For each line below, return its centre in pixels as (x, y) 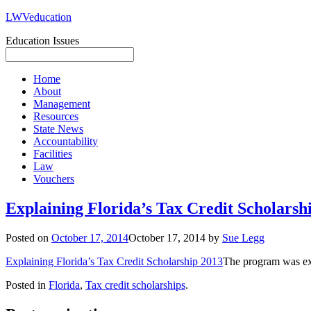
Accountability (66, 141)
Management (62, 104)
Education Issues (42, 41)
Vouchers (54, 179)
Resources (56, 116)
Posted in (27, 285)
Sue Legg (243, 237)
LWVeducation (39, 17)
